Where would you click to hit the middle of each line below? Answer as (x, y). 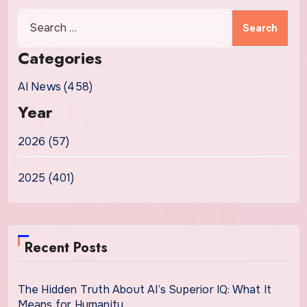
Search (35, 17)
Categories (60, 58)
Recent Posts (66, 247)
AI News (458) (55, 87)
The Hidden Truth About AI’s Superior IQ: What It (145, 289)
